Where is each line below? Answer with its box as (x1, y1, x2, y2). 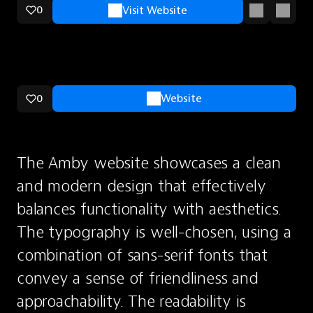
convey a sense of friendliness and (17, 268, 259, 289)
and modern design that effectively (17, 175, 266, 196)
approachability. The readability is (17, 291, 247, 312)
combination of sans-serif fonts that (17, 245, 268, 265)
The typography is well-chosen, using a (17, 221, 291, 242)
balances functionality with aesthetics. (17, 198, 282, 219)
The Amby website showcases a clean (17, 152, 281, 173)
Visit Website (122, 3, 187, 17)
